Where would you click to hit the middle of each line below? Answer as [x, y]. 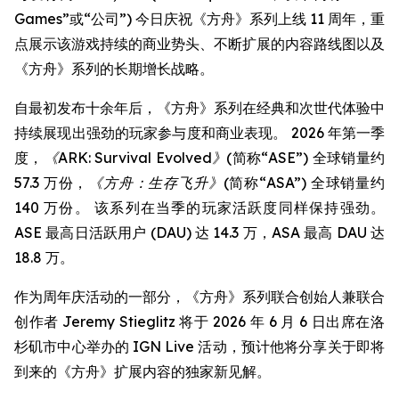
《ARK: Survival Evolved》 [135, 158]
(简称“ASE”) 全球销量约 [306, 158]
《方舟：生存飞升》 [156, 183]
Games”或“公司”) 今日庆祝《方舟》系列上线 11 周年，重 [199, 19]
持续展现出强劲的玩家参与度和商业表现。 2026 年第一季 [199, 133]
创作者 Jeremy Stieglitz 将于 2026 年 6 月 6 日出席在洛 [199, 322]
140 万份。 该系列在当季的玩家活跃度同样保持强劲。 [199, 208]
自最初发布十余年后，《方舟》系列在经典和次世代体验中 [199, 108]
